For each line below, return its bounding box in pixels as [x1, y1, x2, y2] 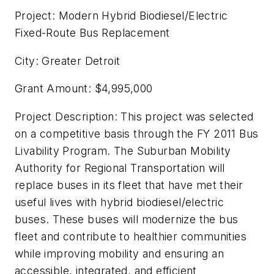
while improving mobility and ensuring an [15, 246, 224, 260]
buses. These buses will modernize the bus [15, 212, 239, 226]
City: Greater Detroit [15, 54, 120, 67]
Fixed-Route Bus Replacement [15, 26, 170, 40]
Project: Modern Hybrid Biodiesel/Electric [15, 9, 228, 23]
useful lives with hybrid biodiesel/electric [15, 195, 224, 209]
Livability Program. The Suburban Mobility [15, 144, 231, 157]
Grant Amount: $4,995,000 [15, 82, 153, 95]
